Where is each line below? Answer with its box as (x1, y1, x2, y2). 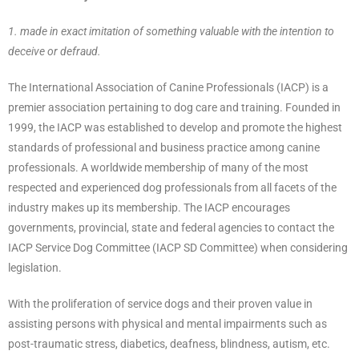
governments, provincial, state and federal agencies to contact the (8, 221, 334, 235)
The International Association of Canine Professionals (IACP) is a (8, 81, 329, 95)
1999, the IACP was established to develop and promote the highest (8, 121, 342, 135)
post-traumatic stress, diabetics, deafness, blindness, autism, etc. (8, 337, 330, 351)
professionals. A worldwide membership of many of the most (8, 161, 309, 175)
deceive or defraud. (8, 45, 101, 58)
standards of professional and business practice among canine (8, 141, 320, 155)
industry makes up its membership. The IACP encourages (8, 201, 290, 215)
